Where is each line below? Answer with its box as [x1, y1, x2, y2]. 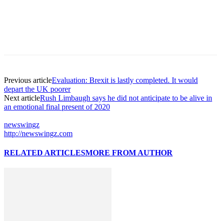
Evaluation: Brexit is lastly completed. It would [52, 75, 198, 84]
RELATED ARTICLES [4, 148, 85, 157]
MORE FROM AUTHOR [85, 148, 173, 157]
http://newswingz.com [4, 129, 73, 138]
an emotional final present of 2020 [4, 102, 110, 111]
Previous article [4, 75, 52, 84]
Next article [4, 93, 40, 102]
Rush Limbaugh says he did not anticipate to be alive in [40, 93, 212, 102]
